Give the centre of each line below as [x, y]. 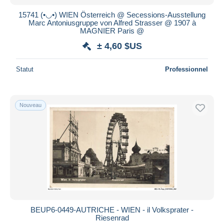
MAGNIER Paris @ [112, 30]
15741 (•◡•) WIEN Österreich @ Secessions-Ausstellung [112, 14]
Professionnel [186, 69]
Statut [25, 69]
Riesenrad [112, 217]
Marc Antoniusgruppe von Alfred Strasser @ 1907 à [112, 22]
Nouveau [30, 105]
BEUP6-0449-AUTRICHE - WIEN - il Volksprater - [112, 209]
